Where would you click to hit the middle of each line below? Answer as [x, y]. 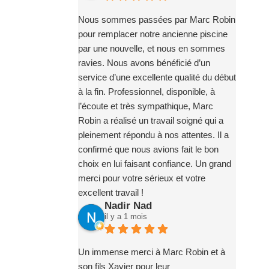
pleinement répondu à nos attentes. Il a [153, 134]
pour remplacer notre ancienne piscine [153, 34]
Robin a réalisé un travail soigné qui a [150, 120]
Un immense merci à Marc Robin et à [151, 252]
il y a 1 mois [125, 216]
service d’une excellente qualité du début [157, 77]
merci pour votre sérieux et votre [141, 178]
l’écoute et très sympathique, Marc [145, 106]
